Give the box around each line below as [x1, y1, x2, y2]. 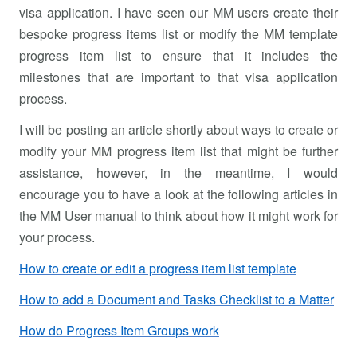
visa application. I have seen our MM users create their [19, 2, 338, 22]
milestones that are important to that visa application [19, 67, 338, 86]
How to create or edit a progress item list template [19, 258, 296, 277]
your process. [19, 227, 95, 246]
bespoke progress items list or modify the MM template [19, 24, 338, 43]
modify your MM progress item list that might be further [19, 141, 338, 160]
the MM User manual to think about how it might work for [19, 206, 338, 225]
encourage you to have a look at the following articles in [19, 184, 338, 203]
